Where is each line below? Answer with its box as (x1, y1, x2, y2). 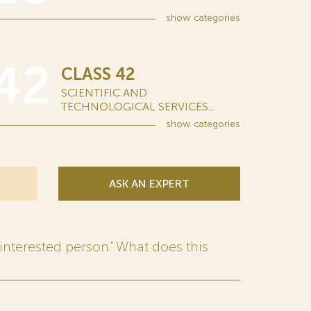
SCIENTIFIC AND (61, 86, 147, 99)
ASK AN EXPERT (108, 177, 190, 190)
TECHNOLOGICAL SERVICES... (61, 100, 215, 113)
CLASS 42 (61, 64, 135, 84)
